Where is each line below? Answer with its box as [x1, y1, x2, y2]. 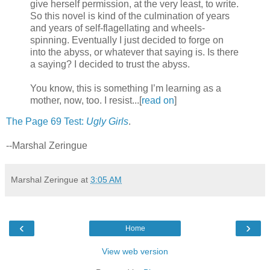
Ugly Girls [86, 116, 128, 127]
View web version [102, 246, 168, 257]
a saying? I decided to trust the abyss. [30, 58, 190, 69]
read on [142, 95, 174, 105]
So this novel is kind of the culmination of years [30, 10, 230, 21]
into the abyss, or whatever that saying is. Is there [30, 46, 239, 57]
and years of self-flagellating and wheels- [30, 22, 205, 33]
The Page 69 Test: [6, 116, 86, 127]
